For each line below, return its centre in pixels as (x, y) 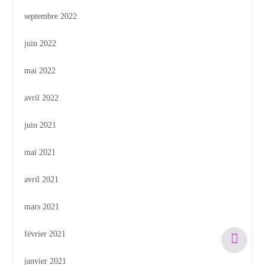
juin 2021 (41, 125)
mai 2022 (40, 71)
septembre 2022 (51, 17)
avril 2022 (42, 98)
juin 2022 (41, 44)
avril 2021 (42, 180)
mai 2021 (40, 153)
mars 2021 (42, 207)
